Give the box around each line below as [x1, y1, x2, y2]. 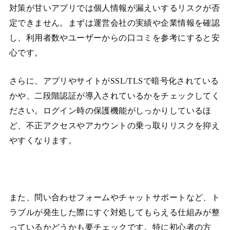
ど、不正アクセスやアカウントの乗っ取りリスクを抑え [9, 121, 220, 131]
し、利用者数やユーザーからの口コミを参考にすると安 [9, 33, 220, 43]
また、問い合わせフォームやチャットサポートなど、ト [9, 193, 220, 203]
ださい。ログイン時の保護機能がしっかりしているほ [9, 106, 212, 116]
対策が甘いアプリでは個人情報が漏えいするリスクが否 [9, 3, 220, 13]
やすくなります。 [9, 136, 77, 146]
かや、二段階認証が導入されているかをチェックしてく [9, 91, 220, 101]
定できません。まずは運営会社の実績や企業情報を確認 [9, 18, 220, 28]
